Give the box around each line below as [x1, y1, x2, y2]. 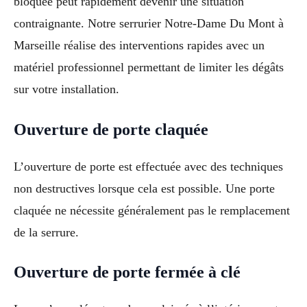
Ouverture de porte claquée [14, 120, 208, 138]
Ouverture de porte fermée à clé [14, 263, 241, 282]
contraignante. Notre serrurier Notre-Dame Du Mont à [14, 16, 284, 30]
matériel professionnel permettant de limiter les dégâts [14, 60, 284, 74]
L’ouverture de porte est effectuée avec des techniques [14, 159, 283, 173]
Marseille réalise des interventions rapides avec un [14, 38, 265, 52]
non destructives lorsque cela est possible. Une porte [14, 181, 275, 195]
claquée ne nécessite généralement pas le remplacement [14, 203, 290, 217]
